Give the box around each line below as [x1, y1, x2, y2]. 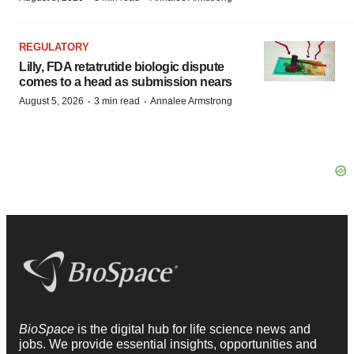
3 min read [94, 96, 140, 107]
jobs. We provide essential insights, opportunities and [19, 337, 317, 351]
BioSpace [19, 322, 77, 336]
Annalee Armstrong [150, 96, 232, 107]
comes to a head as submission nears [19, 75, 232, 88]
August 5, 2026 [19, 96, 84, 107]
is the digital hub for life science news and [77, 322, 311, 336]
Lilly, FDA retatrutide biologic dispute [19, 60, 224, 73]
